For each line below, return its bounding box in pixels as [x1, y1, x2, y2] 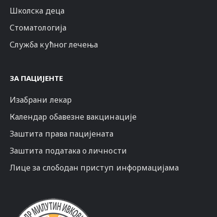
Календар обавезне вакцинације [10, 111, 137, 123]
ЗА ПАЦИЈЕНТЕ [10, 73, 63, 83]
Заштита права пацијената [10, 128, 114, 139]
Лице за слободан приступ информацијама [10, 162, 179, 173]
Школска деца [10, 5, 64, 16]
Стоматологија [10, 22, 66, 33]
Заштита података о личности [10, 145, 127, 156]
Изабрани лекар [10, 94, 72, 106]
